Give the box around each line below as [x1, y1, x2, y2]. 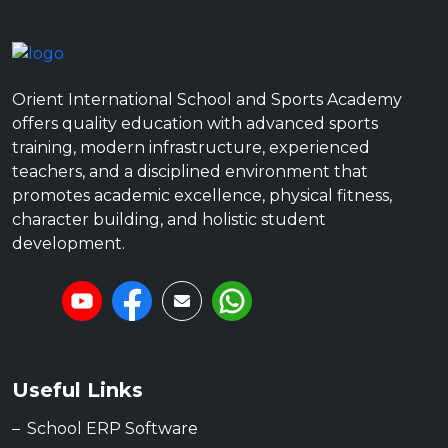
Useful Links [12, 378, 143, 403]
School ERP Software [27, 419, 198, 439]
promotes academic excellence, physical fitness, [12, 186, 392, 206]
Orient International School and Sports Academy [12, 90, 402, 110]
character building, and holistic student [12, 210, 326, 230]
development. [12, 234, 125, 254]
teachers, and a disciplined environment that [12, 162, 368, 182]
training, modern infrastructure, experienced [12, 138, 370, 158]
